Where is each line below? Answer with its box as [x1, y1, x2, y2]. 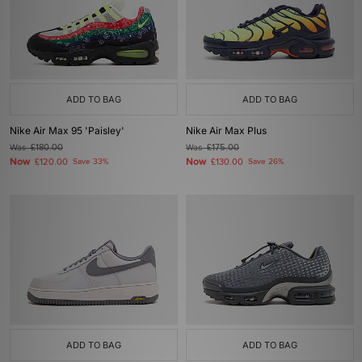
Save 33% [73, 157, 108, 166]
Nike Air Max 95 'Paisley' [10, 124, 124, 137]
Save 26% [248, 157, 284, 166]
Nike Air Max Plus [186, 124, 267, 137]
